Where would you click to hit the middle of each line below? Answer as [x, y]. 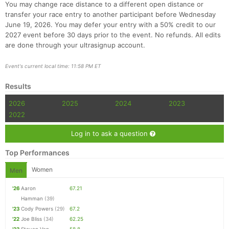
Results [18, 86]
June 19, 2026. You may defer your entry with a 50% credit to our [110, 25]
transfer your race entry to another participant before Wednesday [110, 15]
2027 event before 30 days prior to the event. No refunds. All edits [113, 35]
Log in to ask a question [110, 134]
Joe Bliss [31, 219]
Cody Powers [37, 209]
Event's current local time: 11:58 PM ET [53, 66]
